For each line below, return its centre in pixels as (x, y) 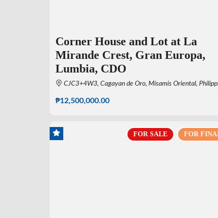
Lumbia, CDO (91, 69)
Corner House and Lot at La (126, 42)
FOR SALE (150, 134)
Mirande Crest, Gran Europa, (130, 55)
